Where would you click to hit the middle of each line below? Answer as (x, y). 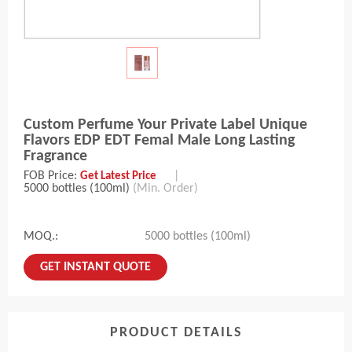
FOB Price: (52, 176)
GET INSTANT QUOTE (95, 268)
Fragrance (55, 157)
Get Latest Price (118, 177)
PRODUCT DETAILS (176, 333)
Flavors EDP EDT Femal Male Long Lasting (159, 141)
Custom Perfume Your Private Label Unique (165, 125)
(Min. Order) (165, 189)
